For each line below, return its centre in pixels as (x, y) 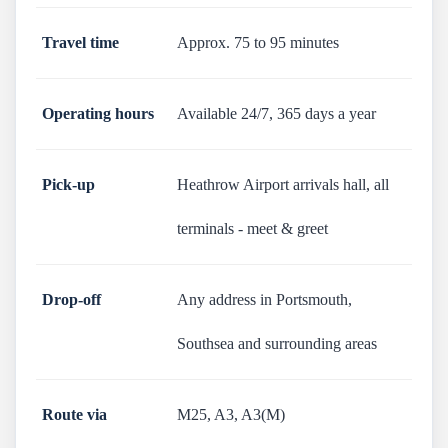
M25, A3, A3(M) (231, 414)
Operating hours (98, 113)
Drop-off (71, 299)
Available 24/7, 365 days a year (276, 113)
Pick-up (68, 184)
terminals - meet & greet (252, 228)
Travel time (80, 42)
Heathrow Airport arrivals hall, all (283, 184)
